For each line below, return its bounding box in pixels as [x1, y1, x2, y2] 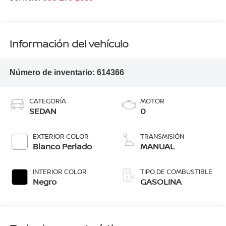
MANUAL [140, 140, 175, 152]
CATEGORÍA [29, 96, 66, 105]
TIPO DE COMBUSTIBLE [140, 166, 212, 176]
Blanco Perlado [32, 140, 92, 152]
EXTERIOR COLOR [32, 131, 89, 141]
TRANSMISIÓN [140, 131, 184, 141]
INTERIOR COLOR [32, 166, 87, 176]
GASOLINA [140, 176, 182, 187]
